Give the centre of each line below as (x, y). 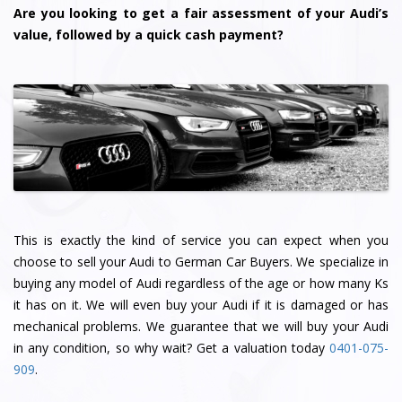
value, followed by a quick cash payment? (149, 35)
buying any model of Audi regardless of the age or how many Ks (201, 283)
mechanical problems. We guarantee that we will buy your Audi (201, 326)
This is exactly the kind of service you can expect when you (201, 240)
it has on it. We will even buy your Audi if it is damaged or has (201, 304)
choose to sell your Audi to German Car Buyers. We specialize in (201, 261)
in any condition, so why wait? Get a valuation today (171, 347)
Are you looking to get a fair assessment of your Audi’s (201, 13)
